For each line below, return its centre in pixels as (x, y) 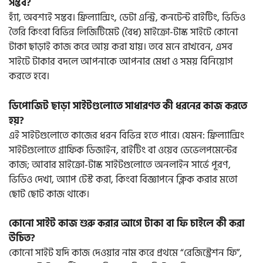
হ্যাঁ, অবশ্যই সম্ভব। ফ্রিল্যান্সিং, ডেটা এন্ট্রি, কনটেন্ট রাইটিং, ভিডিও (127, 18)
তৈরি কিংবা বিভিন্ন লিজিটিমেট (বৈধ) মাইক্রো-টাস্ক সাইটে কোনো (123, 33)
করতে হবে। (29, 77)
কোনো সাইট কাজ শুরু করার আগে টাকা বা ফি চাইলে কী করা (127, 224)
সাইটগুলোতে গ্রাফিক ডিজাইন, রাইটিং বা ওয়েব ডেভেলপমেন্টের (123, 150)
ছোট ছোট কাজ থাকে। (49, 194)
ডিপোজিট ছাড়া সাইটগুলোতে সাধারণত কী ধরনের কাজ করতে (128, 106)
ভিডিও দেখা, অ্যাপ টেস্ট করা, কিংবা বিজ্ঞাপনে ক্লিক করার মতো (123, 179)
